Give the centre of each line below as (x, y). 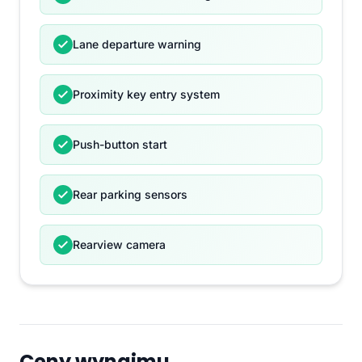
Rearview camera (119, 245)
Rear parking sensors (130, 195)
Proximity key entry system (146, 95)
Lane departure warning (137, 44)
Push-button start (120, 145)
